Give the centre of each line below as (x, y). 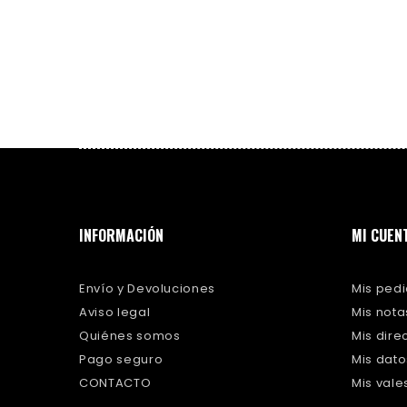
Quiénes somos (130, 336)
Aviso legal (115, 312)
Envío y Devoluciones (147, 288)
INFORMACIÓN (121, 235)
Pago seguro (121, 359)
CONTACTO (115, 383)
